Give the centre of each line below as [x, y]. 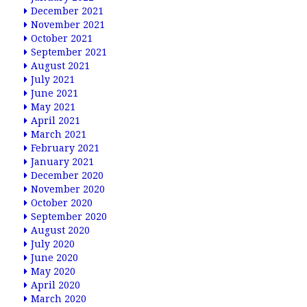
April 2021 [56, 121]
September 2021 [69, 52]
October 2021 [62, 38]
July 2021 [53, 79]
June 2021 [54, 93]
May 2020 [53, 271]
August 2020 [60, 230]
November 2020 [68, 189]
